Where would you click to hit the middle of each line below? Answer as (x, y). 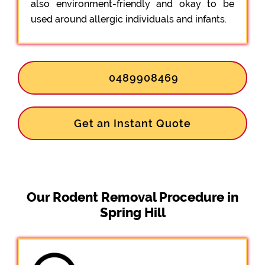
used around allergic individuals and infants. (129, 19)
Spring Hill (132, 212)
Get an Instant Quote (132, 123)
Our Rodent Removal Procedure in (132, 197)
